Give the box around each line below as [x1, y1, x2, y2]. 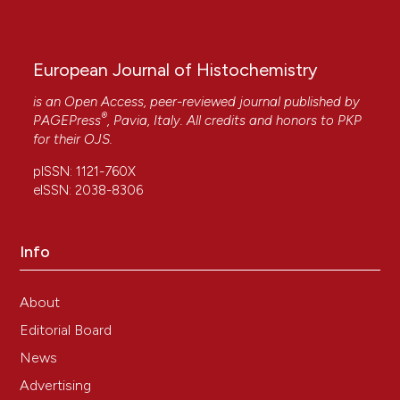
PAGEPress [33, 112, 102, 129]
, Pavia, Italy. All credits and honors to [107, 112, 338, 129]
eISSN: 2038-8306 [33, 181, 144, 198]
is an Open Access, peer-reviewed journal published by [33, 93, 361, 110]
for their [33, 130, 85, 147]
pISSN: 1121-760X [33, 162, 137, 179]
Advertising [20, 376, 92, 394]
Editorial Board [20, 321, 112, 338]
